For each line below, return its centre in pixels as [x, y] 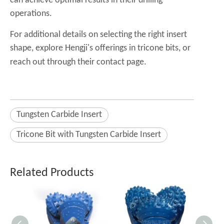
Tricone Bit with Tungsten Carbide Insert [89, 135]
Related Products [52, 173]
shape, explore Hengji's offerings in [74, 48]
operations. [31, 14]
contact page [120, 62]
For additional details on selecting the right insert [98, 35]
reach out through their [53, 62]
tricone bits [158, 48]
